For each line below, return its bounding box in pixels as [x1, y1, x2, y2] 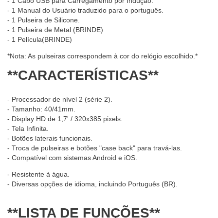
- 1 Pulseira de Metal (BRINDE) [7, 26, 103, 34]
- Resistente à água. [7, 170, 70, 179]
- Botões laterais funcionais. [7, 134, 92, 143]
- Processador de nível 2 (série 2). [7, 95, 112, 104]
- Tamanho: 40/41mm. [7, 105, 75, 113]
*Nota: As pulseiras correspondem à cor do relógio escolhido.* [7, 52, 198, 60]
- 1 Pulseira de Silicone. [7, 16, 80, 24]
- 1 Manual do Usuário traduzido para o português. [7, 6, 163, 15]
